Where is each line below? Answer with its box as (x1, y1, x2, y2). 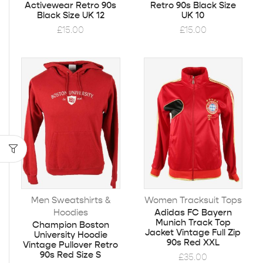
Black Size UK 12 (36, 9, 104, 21)
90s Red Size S (40, 249, 102, 260)
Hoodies (53, 206, 88, 218)
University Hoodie (33, 229, 107, 240)
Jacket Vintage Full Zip (145, 227, 241, 238)
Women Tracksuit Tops (144, 194, 242, 205)
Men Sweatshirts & (31, 194, 110, 205)
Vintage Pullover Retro (23, 239, 119, 250)
